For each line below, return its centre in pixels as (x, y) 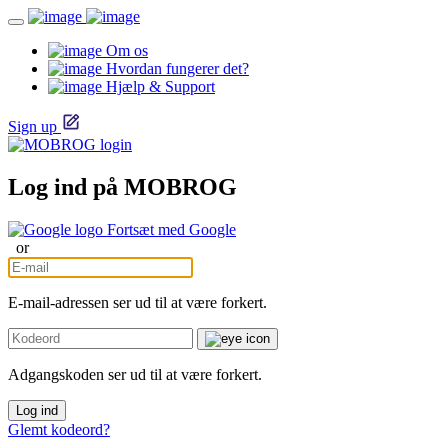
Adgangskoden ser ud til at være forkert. (135, 374)
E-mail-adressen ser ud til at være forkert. (137, 302)
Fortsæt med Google (171, 229)
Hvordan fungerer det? (175, 68)
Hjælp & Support (158, 86)
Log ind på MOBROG (122, 186)
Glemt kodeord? (59, 429)
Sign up (32, 126)
